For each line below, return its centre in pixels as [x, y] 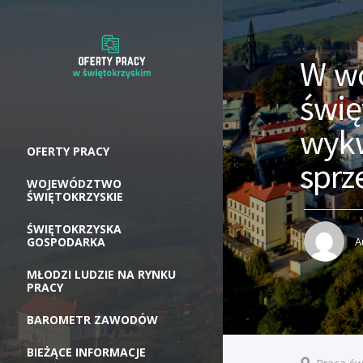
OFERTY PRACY [68, 151]
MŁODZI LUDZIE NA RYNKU [101, 274]
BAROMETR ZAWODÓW [92, 319]
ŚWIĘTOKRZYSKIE [75, 196]
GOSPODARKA [66, 241]
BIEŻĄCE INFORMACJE [86, 352]
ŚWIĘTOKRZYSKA [74, 228]
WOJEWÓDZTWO [74, 183]
